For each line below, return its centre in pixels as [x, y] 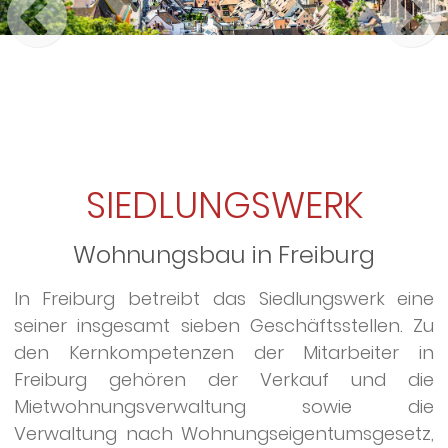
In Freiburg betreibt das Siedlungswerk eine [224, 298]
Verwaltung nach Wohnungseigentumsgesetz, [224, 433]
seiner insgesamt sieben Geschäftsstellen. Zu [224, 325]
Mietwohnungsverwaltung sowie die [224, 406]
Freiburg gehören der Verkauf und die [224, 379]
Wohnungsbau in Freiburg [224, 254]
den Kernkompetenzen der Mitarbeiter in [224, 352]
